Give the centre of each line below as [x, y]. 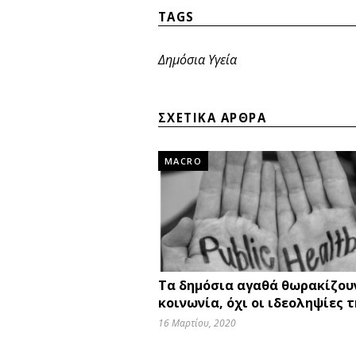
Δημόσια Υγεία [197, 59]
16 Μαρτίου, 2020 [197, 323]
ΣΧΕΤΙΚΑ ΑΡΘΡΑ [212, 117]
